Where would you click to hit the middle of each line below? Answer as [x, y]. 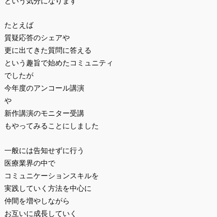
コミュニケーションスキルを [51, 175]
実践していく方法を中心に [48, 188]
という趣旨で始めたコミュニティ [59, 63]
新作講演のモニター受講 [44, 113]
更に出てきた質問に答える [48, 50]
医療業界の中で [30, 163]
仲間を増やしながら [37, 201]
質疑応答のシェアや [37, 38]
